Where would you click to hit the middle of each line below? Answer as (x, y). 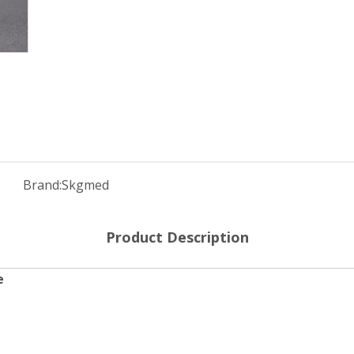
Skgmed (85, 185)
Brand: (42, 185)
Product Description (177, 237)
